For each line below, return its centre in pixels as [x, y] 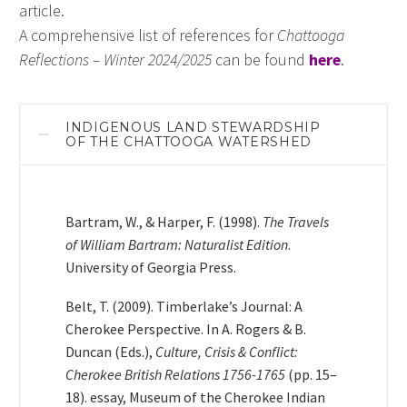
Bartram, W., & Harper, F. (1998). [164, 222]
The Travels [296, 222]
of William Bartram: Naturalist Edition [177, 245]
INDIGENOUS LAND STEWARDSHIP [193, 128]
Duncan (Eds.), [110, 351]
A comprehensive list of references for [148, 35]
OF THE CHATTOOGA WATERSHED [189, 142]
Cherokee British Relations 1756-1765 [175, 374]
